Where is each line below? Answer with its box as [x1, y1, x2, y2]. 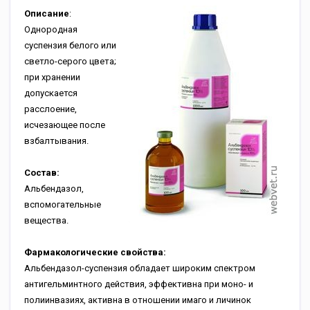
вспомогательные [24, 199, 101, 210]
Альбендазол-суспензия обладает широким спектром [24, 263, 255, 273]
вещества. [24, 215, 69, 226]
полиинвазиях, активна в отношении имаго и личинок [24, 295, 251, 305]
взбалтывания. [24, 136, 89, 146]
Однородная [24, 24, 77, 35]
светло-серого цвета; [24, 56, 116, 66]
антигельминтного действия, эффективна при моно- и [24, 279, 253, 289]
